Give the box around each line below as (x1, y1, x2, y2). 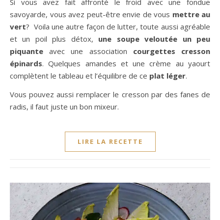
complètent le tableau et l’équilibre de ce (10, 70, 149, 81)
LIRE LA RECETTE (77, 137, 143, 146)
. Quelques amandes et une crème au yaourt (42, 58, 210, 68)
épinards (10, 58, 42, 68)
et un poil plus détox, (10, 33, 99, 44)
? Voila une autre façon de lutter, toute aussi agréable (26, 21, 210, 31)
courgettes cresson (133, 46, 211, 56)
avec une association (43, 46, 133, 56)
